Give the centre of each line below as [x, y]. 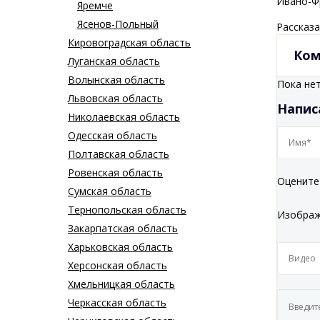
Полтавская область [119, 154]
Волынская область [116, 80]
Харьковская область [120, 247]
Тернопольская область [127, 210]
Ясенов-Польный [118, 24]
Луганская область [114, 61]
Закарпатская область [123, 229]
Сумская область [110, 191]
